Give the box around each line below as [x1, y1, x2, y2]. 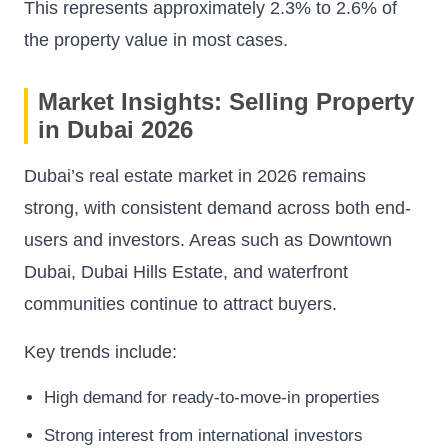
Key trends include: [24, 342, 177, 363]
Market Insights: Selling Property [38, 88, 414, 116]
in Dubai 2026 [38, 116, 193, 144]
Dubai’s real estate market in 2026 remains [24, 166, 366, 187]
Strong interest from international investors [44, 425, 363, 445]
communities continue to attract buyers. [24, 294, 337, 315]
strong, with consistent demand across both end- [24, 198, 411, 219]
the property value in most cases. [24, 30, 288, 51]
